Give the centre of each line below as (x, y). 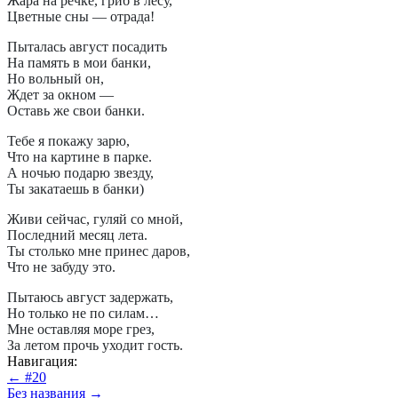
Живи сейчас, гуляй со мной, (95, 219)
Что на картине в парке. (80, 157)
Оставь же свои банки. (76, 111)
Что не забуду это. (61, 267)
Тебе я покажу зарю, (68, 141)
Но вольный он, (56, 79)
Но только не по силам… (83, 314)
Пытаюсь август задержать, (90, 298)
